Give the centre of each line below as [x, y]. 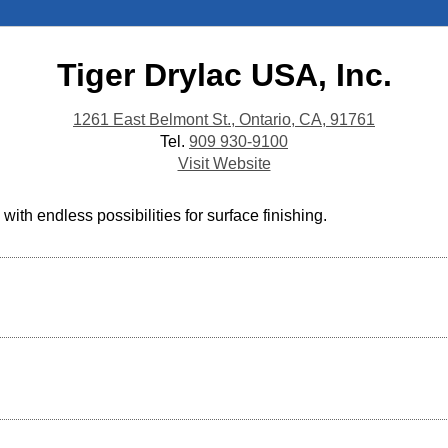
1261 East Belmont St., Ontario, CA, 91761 [224, 119]
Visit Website [224, 163]
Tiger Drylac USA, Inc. [224, 75]
